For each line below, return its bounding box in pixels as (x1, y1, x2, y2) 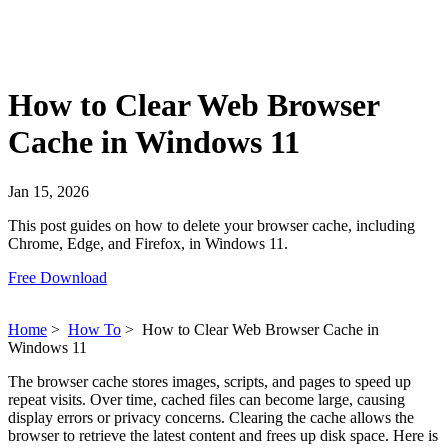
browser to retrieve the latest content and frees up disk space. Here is (8, 426, 438, 444)
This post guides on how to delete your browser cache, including (8, 216, 415, 234)
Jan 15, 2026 (8, 182, 89, 200)
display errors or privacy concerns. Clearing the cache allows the (8, 408, 414, 426)
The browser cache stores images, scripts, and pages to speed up (8, 372, 411, 390)
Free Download (8, 268, 107, 286)
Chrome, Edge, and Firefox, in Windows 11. (8, 234, 288, 252)
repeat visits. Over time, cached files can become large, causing (8, 390, 405, 408)
